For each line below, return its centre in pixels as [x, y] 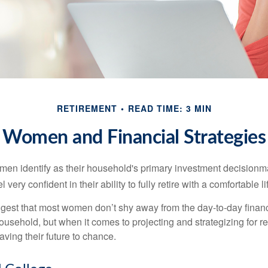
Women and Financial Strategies [134, 138]
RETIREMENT [87, 108]
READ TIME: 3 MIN [170, 108]
